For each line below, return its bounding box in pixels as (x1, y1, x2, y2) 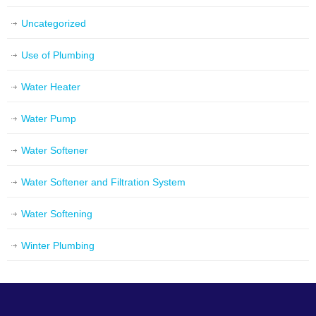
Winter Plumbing (21, 240, 95, 252)
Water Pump (21, 113, 76, 125)
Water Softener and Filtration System (21, 176, 186, 188)
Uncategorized (21, 18, 86, 30)
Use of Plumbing (21, 49, 95, 61)
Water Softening (21, 208, 92, 220)
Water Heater (21, 81, 80, 93)
